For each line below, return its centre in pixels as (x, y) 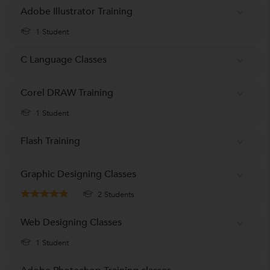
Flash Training (50, 141)
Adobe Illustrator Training (77, 11)
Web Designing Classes (71, 222)
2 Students (115, 194)
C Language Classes (64, 59)
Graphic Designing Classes (78, 174)
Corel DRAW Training (67, 93)
